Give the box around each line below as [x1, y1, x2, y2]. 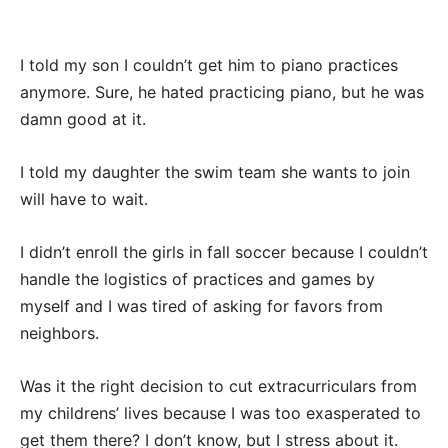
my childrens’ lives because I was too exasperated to [20, 402, 421, 423]
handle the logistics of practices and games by [20, 268, 375, 289]
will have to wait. [20, 188, 148, 209]
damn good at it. [20, 108, 146, 129]
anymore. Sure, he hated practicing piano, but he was [20, 81, 424, 102]
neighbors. [20, 322, 99, 343]
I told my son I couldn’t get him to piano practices [20, 54, 398, 75]
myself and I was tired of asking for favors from [20, 295, 383, 316]
